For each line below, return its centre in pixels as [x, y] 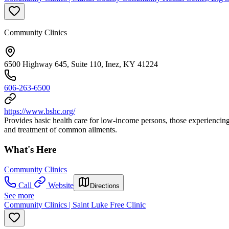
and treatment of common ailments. [61, 130]
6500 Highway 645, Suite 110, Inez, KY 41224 [81, 64]
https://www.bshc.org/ [40, 111]
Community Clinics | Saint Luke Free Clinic [75, 204]
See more [19, 195]
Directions [105, 186]
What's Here [30, 150]
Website [61, 185]
